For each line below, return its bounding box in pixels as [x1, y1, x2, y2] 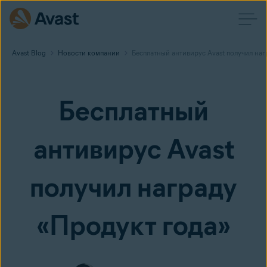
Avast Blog [12, 48, 46, 57]
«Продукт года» [36, 209, 231, 242]
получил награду [30, 170, 237, 204]
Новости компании [58, 48, 120, 57]
